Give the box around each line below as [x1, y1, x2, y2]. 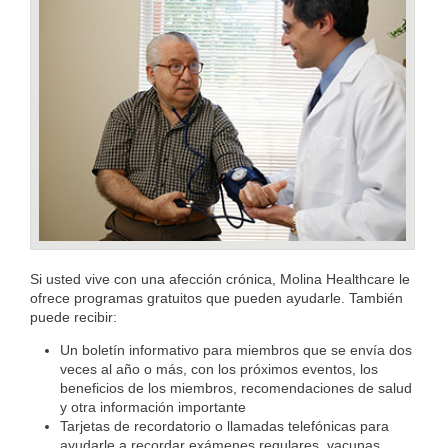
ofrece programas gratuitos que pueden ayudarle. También [30, 290, 403, 307]
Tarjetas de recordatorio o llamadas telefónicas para [60, 418, 389, 435]
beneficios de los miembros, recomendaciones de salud [60, 380, 412, 397]
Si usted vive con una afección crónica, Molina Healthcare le [30, 271, 410, 288]
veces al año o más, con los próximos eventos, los [60, 361, 378, 378]
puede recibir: [30, 309, 117, 326]
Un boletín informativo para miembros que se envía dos [60, 342, 412, 359]
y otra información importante [60, 399, 246, 416]
